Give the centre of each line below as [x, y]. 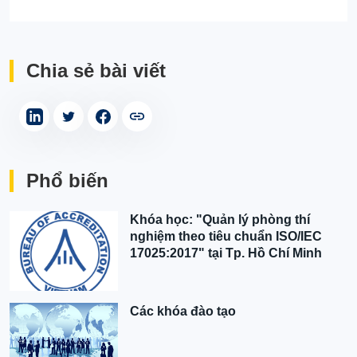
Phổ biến [67, 181]
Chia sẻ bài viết [96, 71]
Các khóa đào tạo [183, 312]
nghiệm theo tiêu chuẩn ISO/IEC [226, 237]
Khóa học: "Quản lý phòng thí [220, 220]
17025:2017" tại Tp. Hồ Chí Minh [226, 253]
